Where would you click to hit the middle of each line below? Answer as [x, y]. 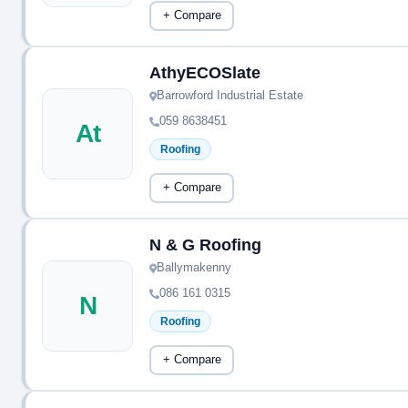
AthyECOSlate [205, 73]
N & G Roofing [205, 245]
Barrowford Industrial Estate [230, 95]
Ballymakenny [194, 267]
